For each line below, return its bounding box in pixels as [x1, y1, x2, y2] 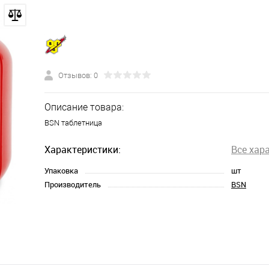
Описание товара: [44, 101, 124, 113]
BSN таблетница [44, 118, 102, 127]
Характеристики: [44, 142, 121, 156]
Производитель [44, 178, 101, 190]
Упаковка [44, 165, 78, 176]
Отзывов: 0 [58, 70, 98, 80]
